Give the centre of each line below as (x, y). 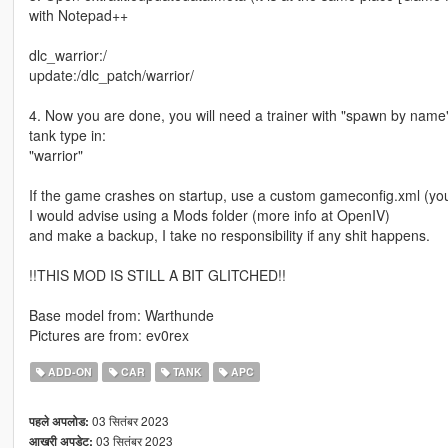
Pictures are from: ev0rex (108, 334)
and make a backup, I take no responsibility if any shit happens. (229, 234)
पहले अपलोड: (58, 421)
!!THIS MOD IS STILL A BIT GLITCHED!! (157, 274)
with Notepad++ (78, 14)
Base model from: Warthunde (121, 314)
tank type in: (67, 134)
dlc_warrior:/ (67, 54)
